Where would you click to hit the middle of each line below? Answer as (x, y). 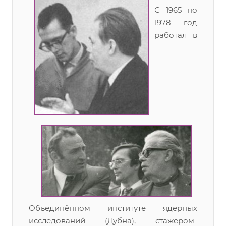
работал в (176, 35)
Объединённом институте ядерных (113, 208)
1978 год (176, 22)
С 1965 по (176, 10)
